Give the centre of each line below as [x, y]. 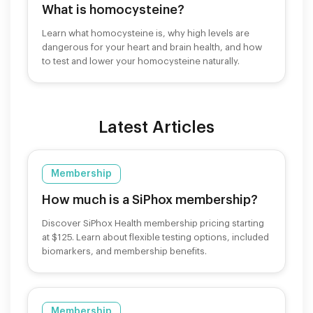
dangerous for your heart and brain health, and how [152, 47]
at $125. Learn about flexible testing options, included [155, 237]
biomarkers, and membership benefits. [124, 251]
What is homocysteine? [113, 9]
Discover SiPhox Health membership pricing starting [153, 223]
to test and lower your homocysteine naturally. [141, 61]
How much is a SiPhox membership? [150, 199]
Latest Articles [156, 127]
